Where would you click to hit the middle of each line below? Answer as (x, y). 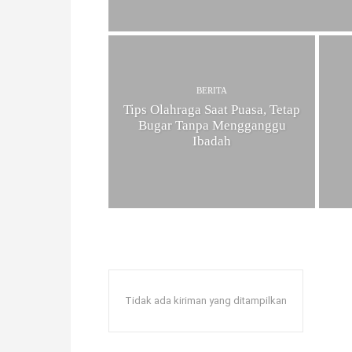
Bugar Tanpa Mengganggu (212, 125)
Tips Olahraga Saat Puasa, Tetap (212, 109)
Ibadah (212, 141)
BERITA (212, 90)
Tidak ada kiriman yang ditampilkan (206, 300)
